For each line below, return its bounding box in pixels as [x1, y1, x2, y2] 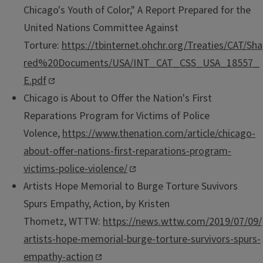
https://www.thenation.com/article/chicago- [62, 126, 255, 141]
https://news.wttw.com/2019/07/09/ [103, 214, 262, 229]
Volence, [23, 126, 62, 141]
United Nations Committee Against [23, 20, 178, 35]
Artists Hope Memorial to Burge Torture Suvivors [23, 178, 238, 194]
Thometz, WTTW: [23, 214, 103, 229]
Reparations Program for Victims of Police [23, 108, 210, 123]
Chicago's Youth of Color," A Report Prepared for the [23, 2, 251, 18]
